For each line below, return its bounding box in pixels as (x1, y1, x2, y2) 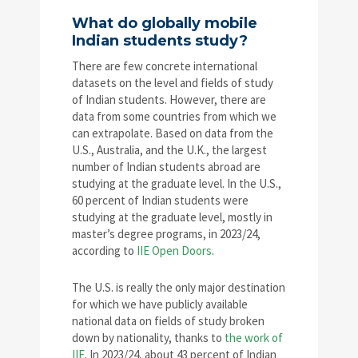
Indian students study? (72, 32, 248, 50)
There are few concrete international (72, 58, 257, 74)
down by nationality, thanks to (72, 330, 225, 346)
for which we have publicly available (72, 296, 248, 312)
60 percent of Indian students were (72, 193, 249, 209)
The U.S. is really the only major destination (72, 280, 285, 296)
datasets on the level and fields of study (72, 75, 273, 91)
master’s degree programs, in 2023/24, (72, 226, 261, 242)
